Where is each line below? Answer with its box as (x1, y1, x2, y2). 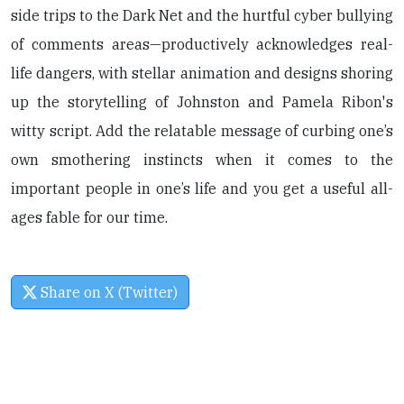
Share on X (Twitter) (37, 282, 178, 301)
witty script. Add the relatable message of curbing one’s (11, 121, 393, 140)
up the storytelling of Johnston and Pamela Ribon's (11, 92, 393, 111)
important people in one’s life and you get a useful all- (11, 179, 393, 197)
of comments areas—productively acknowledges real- (11, 34, 393, 53)
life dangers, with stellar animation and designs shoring (11, 63, 393, 82)
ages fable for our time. (11, 207, 168, 226)
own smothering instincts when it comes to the (11, 150, 393, 169)
